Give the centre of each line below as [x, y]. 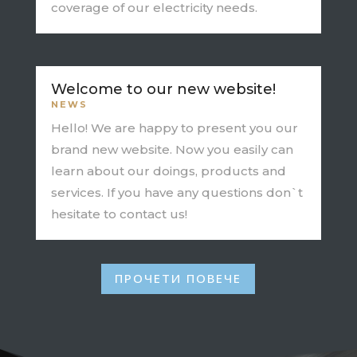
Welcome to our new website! [163, 89]
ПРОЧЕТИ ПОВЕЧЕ [178, 279]
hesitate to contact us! [119, 214]
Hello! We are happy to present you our [174, 127]
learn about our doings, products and [168, 171]
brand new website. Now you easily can [172, 149]
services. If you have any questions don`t [177, 192]
